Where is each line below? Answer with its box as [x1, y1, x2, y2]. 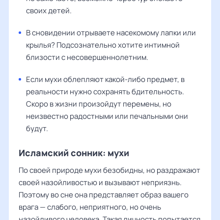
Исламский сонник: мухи [19, 146, 129, 159]
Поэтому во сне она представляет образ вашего [19, 189, 189, 200]
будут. [26, 123, 48, 134]
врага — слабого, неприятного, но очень [19, 201, 161, 212]
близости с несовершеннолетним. [26, 52, 148, 62]
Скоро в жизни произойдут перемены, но [26, 98, 171, 109]
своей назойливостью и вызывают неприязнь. [19, 177, 182, 188]
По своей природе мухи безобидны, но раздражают [19, 165, 200, 175]
